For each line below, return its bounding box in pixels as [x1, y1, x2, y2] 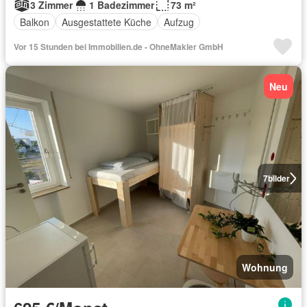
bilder [267, 172, 290, 184]
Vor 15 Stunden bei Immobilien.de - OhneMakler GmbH [14, 40, 223, 53]
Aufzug [164, 14, 194, 29]
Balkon [20, 14, 49, 29]
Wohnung [242, 260, 288, 274]
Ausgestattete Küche [62, 14, 151, 29]
